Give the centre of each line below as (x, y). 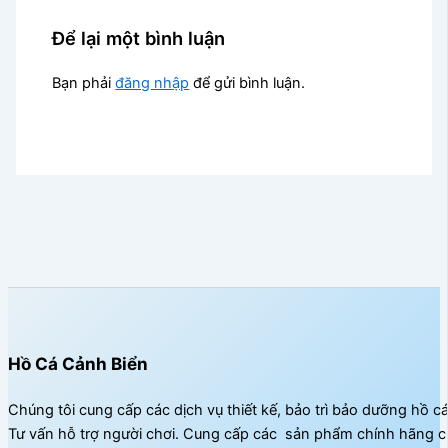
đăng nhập (152, 83)
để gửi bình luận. (247, 83)
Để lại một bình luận (139, 37)
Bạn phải (84, 83)
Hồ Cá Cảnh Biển (78, 364)
